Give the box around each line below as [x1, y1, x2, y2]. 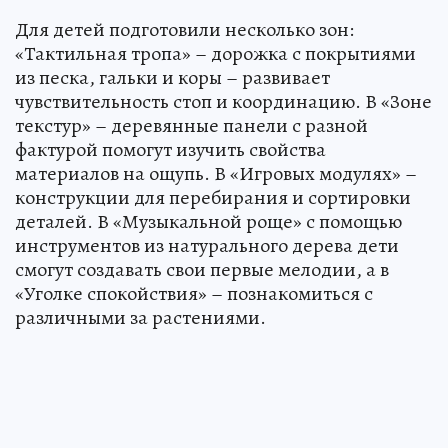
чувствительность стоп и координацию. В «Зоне [15, 87, 432, 115]
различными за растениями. [15, 303, 266, 331]
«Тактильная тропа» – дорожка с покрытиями [15, 39, 416, 67]
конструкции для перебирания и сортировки [15, 183, 411, 211]
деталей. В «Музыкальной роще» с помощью [15, 207, 402, 235]
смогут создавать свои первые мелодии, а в [15, 255, 389, 283]
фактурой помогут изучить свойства [15, 135, 326, 163]
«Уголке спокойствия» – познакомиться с [15, 279, 373, 307]
